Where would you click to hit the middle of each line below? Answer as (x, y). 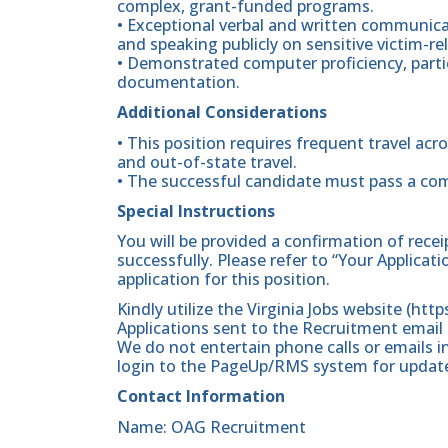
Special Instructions (196, 210)
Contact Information (201, 396)
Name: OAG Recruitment (211, 426)
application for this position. (223, 279)
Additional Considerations (222, 112)
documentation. (178, 82)
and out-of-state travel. (207, 161)
